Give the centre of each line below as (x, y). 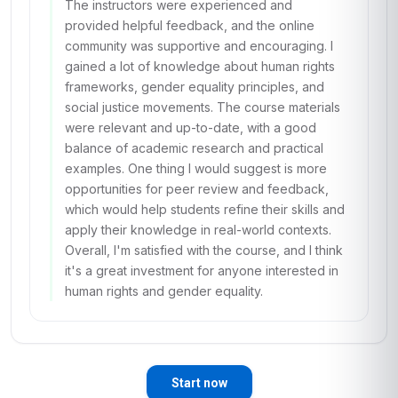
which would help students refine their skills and (205, 209)
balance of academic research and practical (194, 148)
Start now (199, 383)
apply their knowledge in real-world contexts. (198, 230)
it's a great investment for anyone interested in (202, 271)
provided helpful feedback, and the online (190, 25)
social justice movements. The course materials (203, 107)
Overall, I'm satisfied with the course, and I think (204, 250)
